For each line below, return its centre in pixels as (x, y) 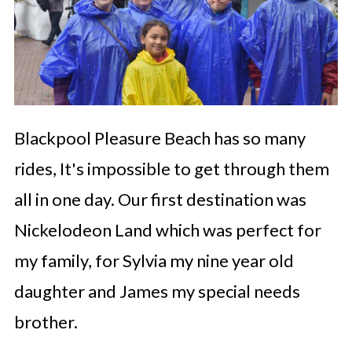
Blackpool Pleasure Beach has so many (159, 138)
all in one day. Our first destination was (160, 200)
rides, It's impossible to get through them (171, 169)
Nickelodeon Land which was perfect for (167, 230)
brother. (46, 322)
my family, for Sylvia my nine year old (154, 261)
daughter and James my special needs (157, 291)
